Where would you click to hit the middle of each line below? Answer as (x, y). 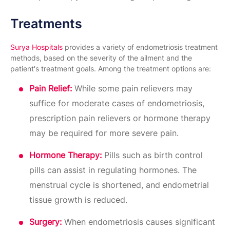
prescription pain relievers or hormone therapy (120, 118)
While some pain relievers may (132, 88)
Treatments (46, 23)
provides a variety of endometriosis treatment (140, 47)
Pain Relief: (51, 88)
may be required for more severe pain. (104, 133)
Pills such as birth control (154, 155)
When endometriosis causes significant (138, 222)
